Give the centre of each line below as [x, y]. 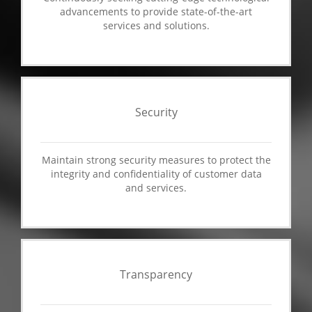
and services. [156, 188]
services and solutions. [156, 25]
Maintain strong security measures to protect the [156, 160]
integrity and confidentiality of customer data [156, 174]
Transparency [156, 274]
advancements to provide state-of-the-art [156, 11]
